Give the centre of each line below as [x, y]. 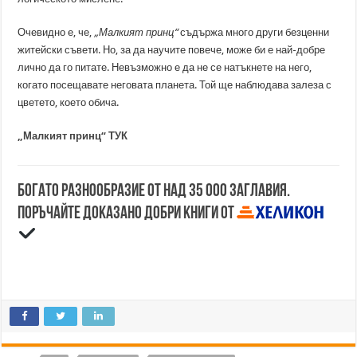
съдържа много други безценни [254, 32]
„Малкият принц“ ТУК [73, 136]
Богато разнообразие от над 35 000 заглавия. [154, 192]
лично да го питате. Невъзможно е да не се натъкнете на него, [165, 67]
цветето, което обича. [69, 102]
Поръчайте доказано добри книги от [127, 214]
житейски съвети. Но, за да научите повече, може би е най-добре [172, 50]
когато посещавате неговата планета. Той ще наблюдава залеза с [175, 85]
